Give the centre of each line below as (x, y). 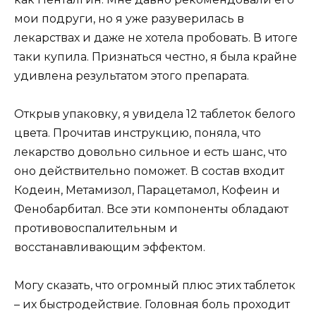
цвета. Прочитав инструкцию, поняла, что (138, 133)
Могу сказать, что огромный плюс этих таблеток (155, 286)
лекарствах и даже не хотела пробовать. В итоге (156, 37)
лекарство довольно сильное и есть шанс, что (151, 152)
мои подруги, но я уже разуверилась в (129, 18)
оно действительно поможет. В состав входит (149, 171)
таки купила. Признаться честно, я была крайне (156, 56)
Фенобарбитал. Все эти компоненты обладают (151, 209)
